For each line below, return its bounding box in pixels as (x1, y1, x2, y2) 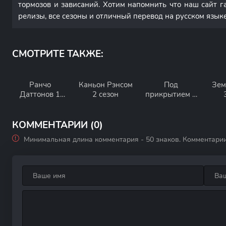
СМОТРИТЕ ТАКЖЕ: (12, 47, 103, 61)
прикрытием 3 (145, 89, 197, 99)
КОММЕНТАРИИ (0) (12, 119, 103, 132)
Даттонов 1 (20, 89, 60, 99)
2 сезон (92, 89, 119, 99)
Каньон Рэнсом (78, 80, 133, 90)
